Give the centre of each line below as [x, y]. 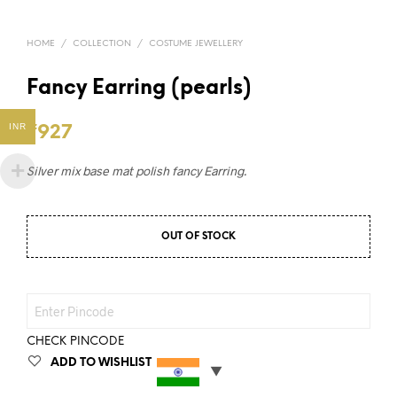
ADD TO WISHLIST [101, 363]
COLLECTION [102, 44]
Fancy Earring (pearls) [139, 89]
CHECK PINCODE [75, 342]
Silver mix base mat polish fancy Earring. [136, 171]
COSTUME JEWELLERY [196, 44]
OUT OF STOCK [198, 237]
